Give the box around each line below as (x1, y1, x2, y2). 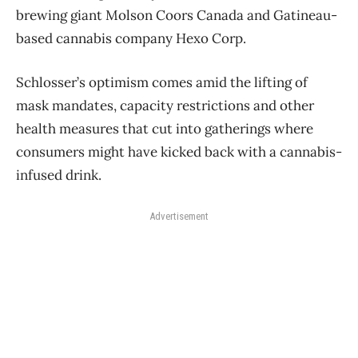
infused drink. (16, 165, 101, 184)
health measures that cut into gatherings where (16, 119, 313, 137)
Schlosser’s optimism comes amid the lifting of (16, 73, 308, 91)
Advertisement (149, 209, 209, 222)
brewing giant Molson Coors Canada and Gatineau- (16, 6, 337, 24)
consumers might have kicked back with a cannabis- (16, 142, 342, 161)
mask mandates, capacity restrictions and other (16, 96, 314, 114)
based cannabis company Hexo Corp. (16, 29, 246, 47)
